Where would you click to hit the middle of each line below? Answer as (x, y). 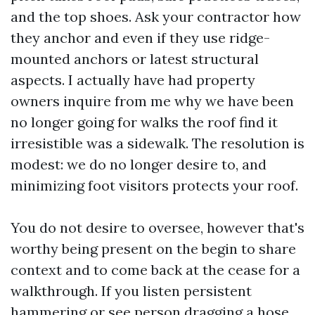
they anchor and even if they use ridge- (140, 38)
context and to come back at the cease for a (155, 270)
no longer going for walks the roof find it (144, 122)
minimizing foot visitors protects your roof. (154, 185)
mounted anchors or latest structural (135, 59)
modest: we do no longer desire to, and (139, 164)
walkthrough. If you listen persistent (131, 291)
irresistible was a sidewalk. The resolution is (157, 143)
